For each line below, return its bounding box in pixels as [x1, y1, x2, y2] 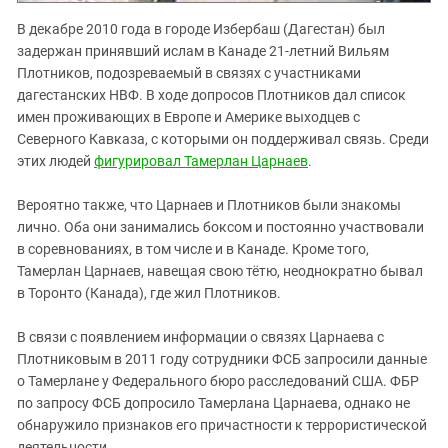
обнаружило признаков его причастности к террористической [17, 416, 427, 433]
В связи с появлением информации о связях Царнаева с [17, 328, 384, 345]
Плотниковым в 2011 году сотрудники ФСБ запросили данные [17, 350, 427, 367]
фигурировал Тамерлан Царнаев [94, 152, 308, 169]
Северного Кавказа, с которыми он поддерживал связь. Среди [17, 130, 429, 147]
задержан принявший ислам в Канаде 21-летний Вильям [17, 42, 389, 59]
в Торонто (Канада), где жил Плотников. [17, 284, 281, 301]
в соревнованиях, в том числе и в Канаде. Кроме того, [17, 240, 369, 257]
